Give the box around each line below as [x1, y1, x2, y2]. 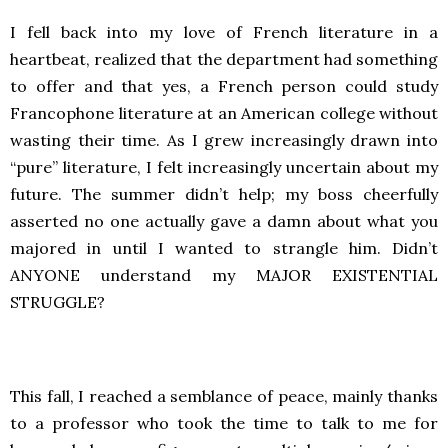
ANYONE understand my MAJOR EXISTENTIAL [10, 265, 438, 285]
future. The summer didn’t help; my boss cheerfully [10, 184, 438, 204]
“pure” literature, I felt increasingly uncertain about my [10, 157, 438, 177]
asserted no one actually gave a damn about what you [10, 211, 438, 231]
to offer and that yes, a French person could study [10, 76, 438, 96]
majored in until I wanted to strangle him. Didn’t [10, 238, 438, 258]
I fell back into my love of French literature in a [10, 22, 438, 42]
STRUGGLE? [10, 292, 105, 312]
